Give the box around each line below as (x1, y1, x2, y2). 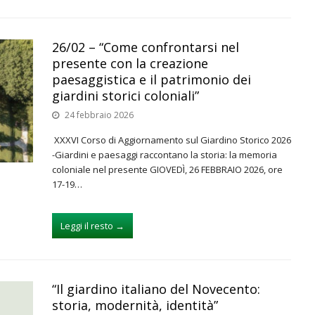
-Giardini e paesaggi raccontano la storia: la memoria (52, 148, 277, 161)
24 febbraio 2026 (65, 109, 134, 121)
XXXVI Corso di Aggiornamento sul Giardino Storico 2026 (52, 134, 291, 146)
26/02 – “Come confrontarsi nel (52, 39, 239, 56)
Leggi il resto (60, 219, 113, 232)
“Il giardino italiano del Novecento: (52, 281, 260, 297)
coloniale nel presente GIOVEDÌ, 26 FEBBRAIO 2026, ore (52, 163, 283, 176)
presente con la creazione (52, 55, 208, 72)
